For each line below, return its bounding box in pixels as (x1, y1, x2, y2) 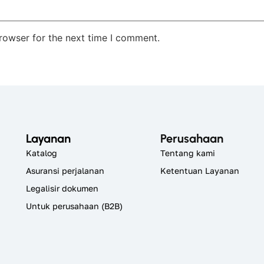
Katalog (26, 148, 57, 159)
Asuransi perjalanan (26, 166, 104, 176)
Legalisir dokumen (26, 183, 98, 194)
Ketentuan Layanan (160, 166, 239, 176)
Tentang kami (160, 148, 215, 159)
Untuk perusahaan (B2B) (26, 201, 123, 212)
